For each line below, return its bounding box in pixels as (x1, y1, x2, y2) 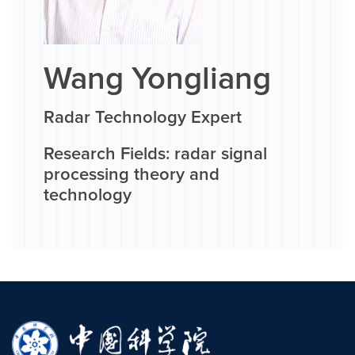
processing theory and (44, 166, 219, 185)
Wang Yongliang (44, 63, 271, 96)
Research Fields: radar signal (44, 146, 267, 164)
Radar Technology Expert (44, 109, 242, 128)
